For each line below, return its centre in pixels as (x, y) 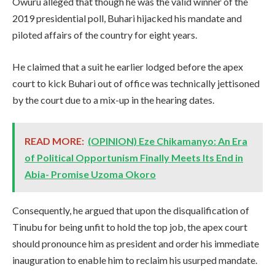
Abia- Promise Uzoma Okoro (90, 174)
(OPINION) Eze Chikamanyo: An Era (168, 141)
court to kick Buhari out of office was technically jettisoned (136, 83)
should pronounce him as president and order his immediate (136, 244)
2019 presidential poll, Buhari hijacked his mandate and (127, 18)
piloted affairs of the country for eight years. (105, 34)
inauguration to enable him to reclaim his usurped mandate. (135, 260)
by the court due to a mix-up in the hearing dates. (113, 99)
